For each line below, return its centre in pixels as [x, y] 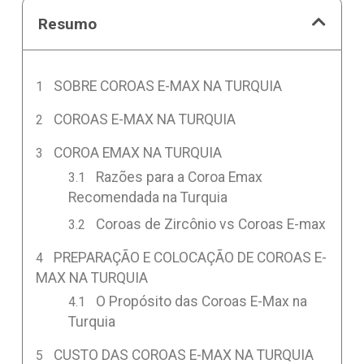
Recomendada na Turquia [147, 197]
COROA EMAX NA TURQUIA [138, 152]
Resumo [68, 24]
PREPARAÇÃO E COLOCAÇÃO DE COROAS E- [191, 257]
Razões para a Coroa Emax [180, 177]
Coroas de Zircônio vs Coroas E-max [211, 224]
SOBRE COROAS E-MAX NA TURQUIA [168, 86]
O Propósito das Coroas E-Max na [202, 302]
